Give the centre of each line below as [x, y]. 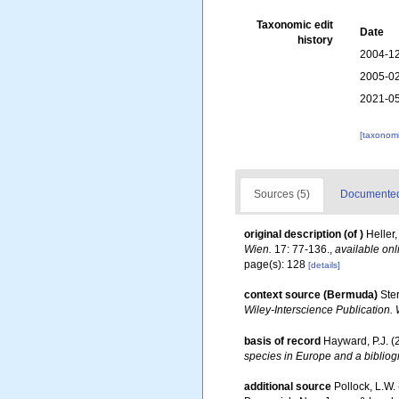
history [316, 40]
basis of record [282, 342]
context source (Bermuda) [311, 295]
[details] [324, 265]
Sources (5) [282, 194]
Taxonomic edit [295, 25]
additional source [288, 387]
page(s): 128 [276, 265]
